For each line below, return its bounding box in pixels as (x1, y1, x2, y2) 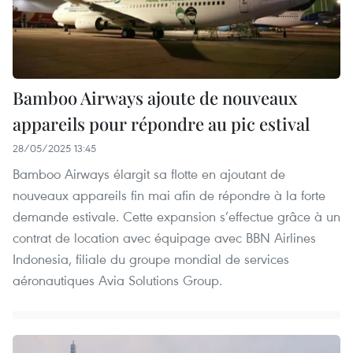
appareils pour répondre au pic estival (13, 111, 310, 136)
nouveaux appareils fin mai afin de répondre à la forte (13, 185, 325, 204)
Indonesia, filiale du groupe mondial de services (13, 249, 289, 268)
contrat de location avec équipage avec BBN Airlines (13, 228, 316, 247)
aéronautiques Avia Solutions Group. (13, 270, 222, 289)
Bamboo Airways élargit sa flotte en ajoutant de (13, 164, 285, 183)
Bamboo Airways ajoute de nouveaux (13, 85, 298, 110)
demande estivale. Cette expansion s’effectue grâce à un (13, 206, 340, 225)
